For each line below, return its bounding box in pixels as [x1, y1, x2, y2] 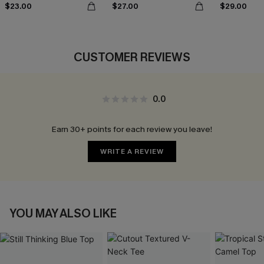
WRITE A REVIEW [100, 147, 164, 157]
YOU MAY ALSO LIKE [9, 206, 117, 222]
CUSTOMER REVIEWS [74, 49, 190, 66]
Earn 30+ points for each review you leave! [52, 124, 212, 136]
